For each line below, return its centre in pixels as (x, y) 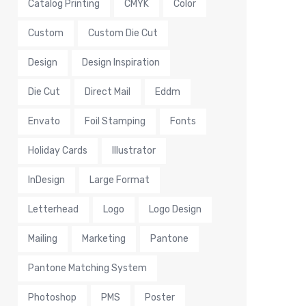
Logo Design (175, 210)
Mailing (43, 239)
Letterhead (53, 210)
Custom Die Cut (123, 33)
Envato (44, 122)
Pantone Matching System (87, 268)
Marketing (104, 239)
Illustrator (134, 151)
